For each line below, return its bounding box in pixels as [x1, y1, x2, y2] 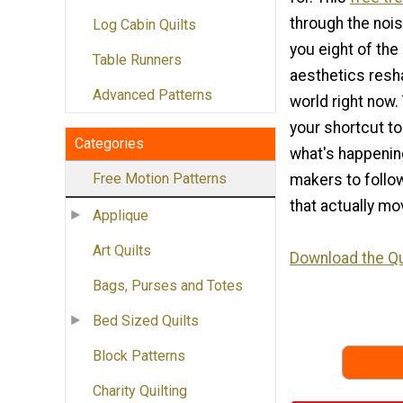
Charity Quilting [93, 382, 187, 400]
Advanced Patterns [93, 86, 212, 104]
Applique [93, 207, 148, 225]
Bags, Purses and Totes [93, 277, 243, 295]
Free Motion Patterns [93, 170, 227, 188]
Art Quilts [93, 242, 151, 260]
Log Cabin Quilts [93, 16, 196, 34]
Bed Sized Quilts [93, 312, 199, 330]
